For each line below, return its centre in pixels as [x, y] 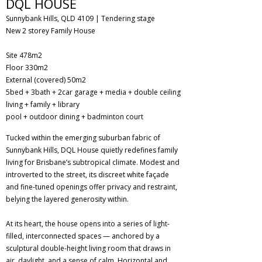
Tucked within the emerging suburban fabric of [83, 138]
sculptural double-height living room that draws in [88, 248]
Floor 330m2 [28, 68]
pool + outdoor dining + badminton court [75, 117]
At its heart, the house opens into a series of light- [88, 224]
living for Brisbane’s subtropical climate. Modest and [93, 162]
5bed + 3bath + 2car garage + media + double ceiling [93, 92]
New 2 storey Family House [51, 31]
